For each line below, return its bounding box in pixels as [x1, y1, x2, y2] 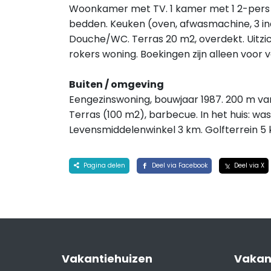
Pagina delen [81, 161, 125, 170]
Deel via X [232, 161, 264, 170]
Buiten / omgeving [69, 77, 164, 91]
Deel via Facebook [149, 161, 207, 170]
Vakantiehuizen [62, 251, 152, 266]
